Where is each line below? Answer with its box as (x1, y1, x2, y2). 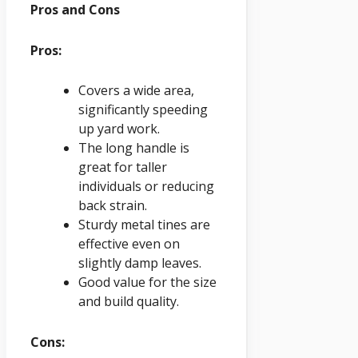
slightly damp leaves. (78, 254, 201, 272)
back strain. (78, 197, 147, 215)
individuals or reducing (78, 177, 214, 196)
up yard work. (78, 120, 160, 138)
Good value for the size (78, 273, 217, 292)
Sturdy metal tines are (78, 216, 210, 234)
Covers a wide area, (78, 82, 194, 100)
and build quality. (78, 292, 179, 311)
